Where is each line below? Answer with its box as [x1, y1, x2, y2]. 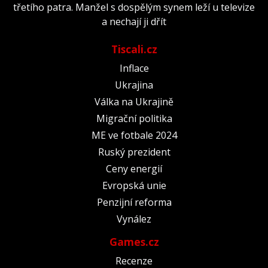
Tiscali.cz [111, 41, 157, 56]
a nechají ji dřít [102, 14, 166, 28]
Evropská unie [102, 178, 166, 192]
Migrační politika [96, 111, 172, 125]
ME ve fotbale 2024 [91, 128, 177, 142]
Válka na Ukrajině [95, 95, 173, 108]
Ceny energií [106, 162, 162, 175]
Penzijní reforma [96, 195, 172, 209]
